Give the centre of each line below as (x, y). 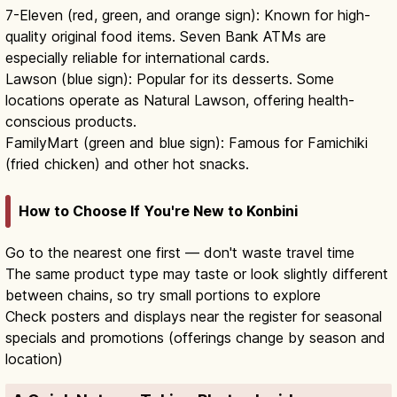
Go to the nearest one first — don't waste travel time (180, 252)
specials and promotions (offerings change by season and (195, 337)
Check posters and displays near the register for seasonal (194, 316)
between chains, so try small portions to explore (163, 295)
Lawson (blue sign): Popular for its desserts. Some (170, 79)
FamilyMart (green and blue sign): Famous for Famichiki (187, 143)
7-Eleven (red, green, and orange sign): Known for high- (188, 16)
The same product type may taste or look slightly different (197, 273)
